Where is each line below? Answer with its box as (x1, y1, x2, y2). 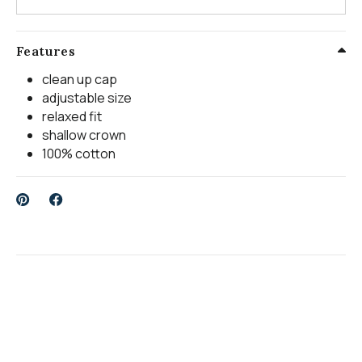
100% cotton (42, 144, 116, 162)
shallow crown (42, 125, 126, 144)
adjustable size (42, 88, 132, 107)
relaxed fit (42, 107, 102, 125)
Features (16, 42, 76, 59)
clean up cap (42, 69, 117, 88)
